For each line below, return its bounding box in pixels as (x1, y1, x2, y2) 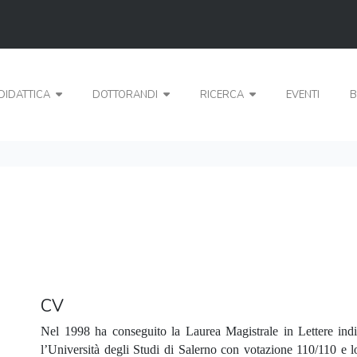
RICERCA (200, 88, 247, 103)
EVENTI (286, 88, 320, 103)
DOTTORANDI (92, 88, 161, 103)
